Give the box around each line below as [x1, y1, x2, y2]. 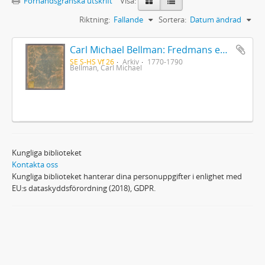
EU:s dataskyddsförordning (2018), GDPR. [12, 182, 156, 193]
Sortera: [159, 14, 186, 25]
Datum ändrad [190, 14, 241, 25]
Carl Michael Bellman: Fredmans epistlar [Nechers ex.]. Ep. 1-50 [219, 43, 228, 56]
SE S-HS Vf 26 [69, 56, 114, 66]
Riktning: [79, 14, 110, 25]
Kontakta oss [12, 159, 58, 170]
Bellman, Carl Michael [69, 62, 142, 72]
